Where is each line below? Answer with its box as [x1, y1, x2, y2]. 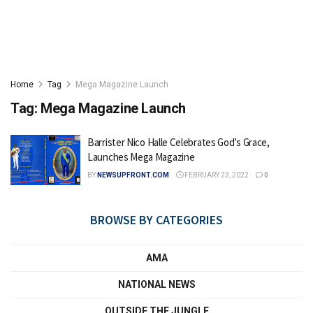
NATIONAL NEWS [117, 278, 196, 290]
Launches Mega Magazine [87, 150, 195, 163]
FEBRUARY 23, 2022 [183, 171, 249, 179]
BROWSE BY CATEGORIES [90, 211, 223, 228]
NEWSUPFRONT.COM [97, 171, 169, 179]
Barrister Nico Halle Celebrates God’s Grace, [87, 136, 270, 149]
